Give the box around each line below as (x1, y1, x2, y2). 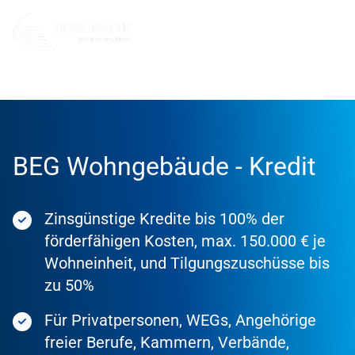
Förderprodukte (128, 75, 204, 89)
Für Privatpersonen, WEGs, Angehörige (44, 311, 316, 330)
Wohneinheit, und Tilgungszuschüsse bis (44, 254, 330, 273)
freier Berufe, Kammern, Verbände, (44, 333, 289, 353)
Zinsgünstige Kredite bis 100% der (44, 209, 284, 229)
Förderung (53, 75, 105, 89)
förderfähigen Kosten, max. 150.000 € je (44, 231, 326, 251)
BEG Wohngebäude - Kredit (13, 151, 315, 182)
